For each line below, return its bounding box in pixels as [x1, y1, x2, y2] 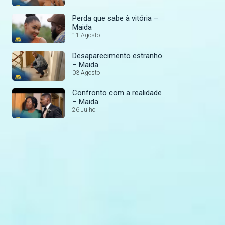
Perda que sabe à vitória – [72, 14, 158, 23]
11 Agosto [72, 32, 100, 39]
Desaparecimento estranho [72, 51, 162, 60]
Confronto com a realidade [72, 88, 162, 97]
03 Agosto [72, 69, 100, 76]
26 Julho [72, 106, 95, 114]
